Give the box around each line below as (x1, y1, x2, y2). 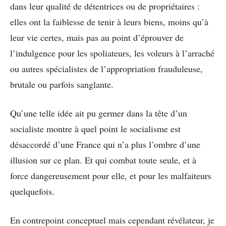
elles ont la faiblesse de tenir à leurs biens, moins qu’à (10, 15, 208, 28)
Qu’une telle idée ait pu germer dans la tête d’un (10, 106, 187, 119)
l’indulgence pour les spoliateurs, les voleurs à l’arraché (10, 46, 214, 59)
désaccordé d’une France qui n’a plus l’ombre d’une (10, 138, 200, 150)
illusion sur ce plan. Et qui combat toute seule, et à (10, 153, 196, 166)
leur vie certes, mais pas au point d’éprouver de (10, 31, 184, 43)
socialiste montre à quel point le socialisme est (10, 122, 181, 135)
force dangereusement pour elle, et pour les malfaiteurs (10, 169, 211, 182)
